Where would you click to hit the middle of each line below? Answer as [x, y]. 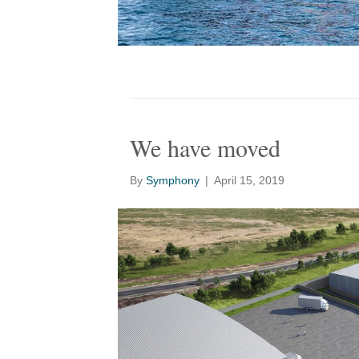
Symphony [173, 180]
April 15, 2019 [249, 180]
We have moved [205, 147]
